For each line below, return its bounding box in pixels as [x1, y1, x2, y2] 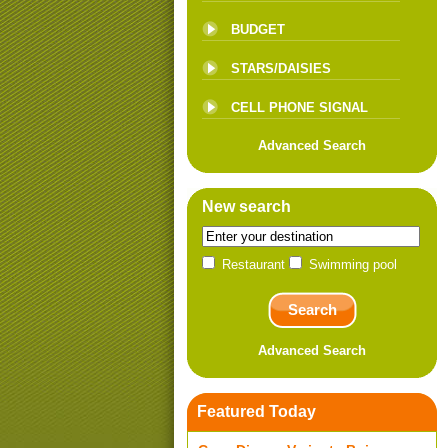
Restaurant [218, 257, 289, 272]
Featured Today [197, 403, 316, 420]
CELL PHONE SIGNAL [231, 100, 368, 115]
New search [202, 198, 291, 215]
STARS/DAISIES [231, 61, 331, 76]
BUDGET [231, 22, 285, 37]
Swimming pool [305, 257, 397, 272]
